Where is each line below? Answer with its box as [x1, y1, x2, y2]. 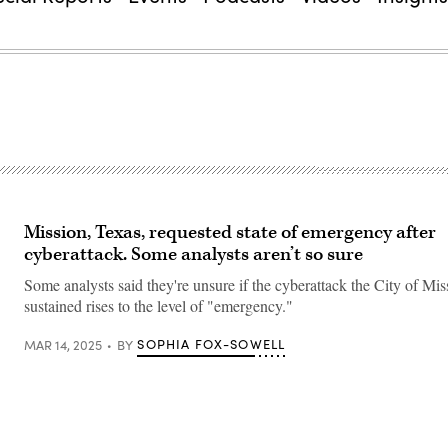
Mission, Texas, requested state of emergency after [24, 220, 436, 245]
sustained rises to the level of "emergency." [24, 295, 293, 316]
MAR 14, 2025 [24, 335, 102, 354]
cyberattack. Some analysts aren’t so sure [24, 242, 363, 267]
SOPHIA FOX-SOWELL [137, 335, 286, 353]
